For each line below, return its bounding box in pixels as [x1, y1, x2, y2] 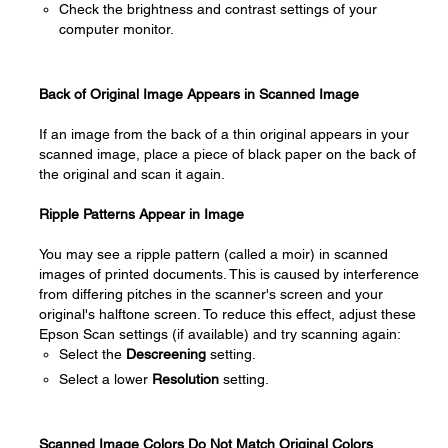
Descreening [126, 346, 206, 362]
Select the [59, 346, 126, 362]
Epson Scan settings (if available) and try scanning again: [39, 326, 401, 342]
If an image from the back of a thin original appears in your [39, 126, 409, 142]
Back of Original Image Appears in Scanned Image [39, 86, 359, 102]
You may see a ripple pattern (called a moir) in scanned [39, 246, 388, 262]
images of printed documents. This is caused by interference [39, 266, 419, 282]
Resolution [152, 371, 219, 387]
